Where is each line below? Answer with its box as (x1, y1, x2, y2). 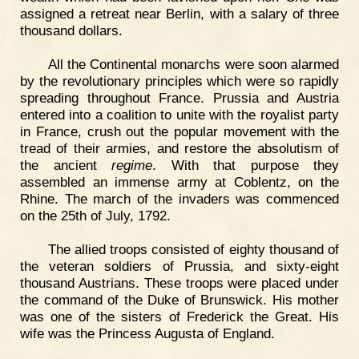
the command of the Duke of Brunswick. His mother (20, 291, 339, 308)
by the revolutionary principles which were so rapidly (20, 73, 339, 90)
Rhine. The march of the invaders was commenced (20, 191, 339, 208)
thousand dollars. (20, 22, 123, 39)
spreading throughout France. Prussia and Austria (20, 90, 339, 107)
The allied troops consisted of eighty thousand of (47, 240, 339, 257)
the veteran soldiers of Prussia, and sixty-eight (20, 257, 339, 274)
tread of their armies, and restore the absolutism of (20, 140, 339, 157)
